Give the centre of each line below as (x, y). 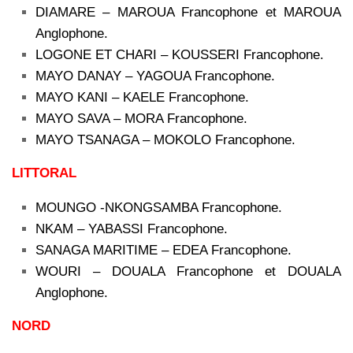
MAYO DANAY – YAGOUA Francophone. (155, 76)
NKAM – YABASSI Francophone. (132, 229)
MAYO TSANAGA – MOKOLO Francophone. (165, 139)
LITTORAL (44, 173)
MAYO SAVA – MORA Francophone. (141, 118)
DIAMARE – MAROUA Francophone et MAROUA (188, 12)
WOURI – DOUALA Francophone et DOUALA (188, 271)
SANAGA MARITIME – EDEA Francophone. (163, 250)
